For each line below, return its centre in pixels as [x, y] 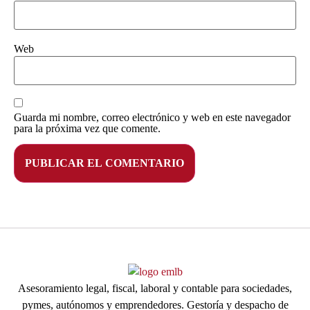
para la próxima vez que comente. [87, 128]
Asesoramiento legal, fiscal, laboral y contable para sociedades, [155, 288]
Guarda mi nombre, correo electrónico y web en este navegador [152, 117]
